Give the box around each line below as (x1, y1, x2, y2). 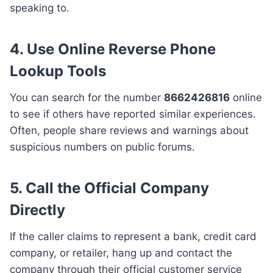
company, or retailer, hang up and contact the (10, 247, 232, 260)
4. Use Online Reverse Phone (10, 40, 216, 58)
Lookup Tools (10, 62, 106, 80)
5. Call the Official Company (10, 179, 209, 197)
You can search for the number (10, 91, 164, 104)
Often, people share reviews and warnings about (10, 124, 249, 137)
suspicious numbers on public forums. (10, 141, 195, 154)
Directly (10, 201, 65, 219)
